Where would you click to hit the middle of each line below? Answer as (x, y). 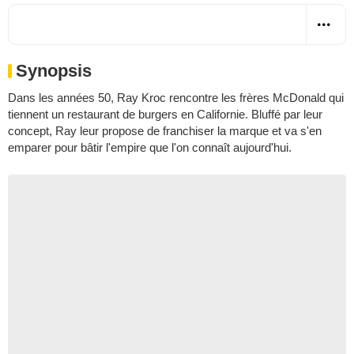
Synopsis (54, 70)
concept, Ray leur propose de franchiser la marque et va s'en (165, 130)
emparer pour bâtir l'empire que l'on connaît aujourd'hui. (150, 147)
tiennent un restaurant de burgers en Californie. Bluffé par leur (165, 114)
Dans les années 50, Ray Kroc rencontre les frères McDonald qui (176, 97)
